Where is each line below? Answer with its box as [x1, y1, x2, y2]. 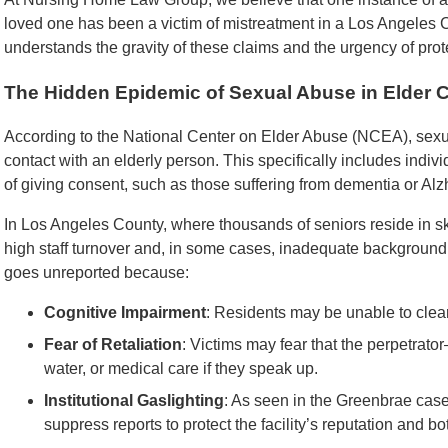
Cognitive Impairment [44, 304, 206, 322]
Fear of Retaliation [44, 336, 182, 354]
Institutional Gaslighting [44, 392, 224, 410]
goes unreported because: [4, 264, 189, 282]
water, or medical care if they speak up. [44, 360, 318, 378]
